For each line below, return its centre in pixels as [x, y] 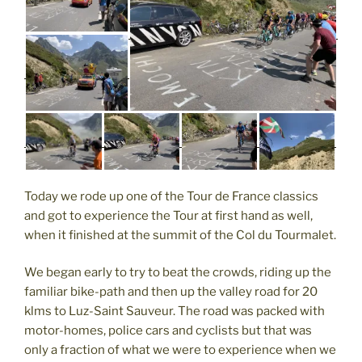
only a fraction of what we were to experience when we [180, 350]
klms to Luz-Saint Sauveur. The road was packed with [175, 311]
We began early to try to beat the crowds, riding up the [178, 273]
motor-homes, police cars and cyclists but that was [168, 331]
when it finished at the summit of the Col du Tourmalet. [180, 235]
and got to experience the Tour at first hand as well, [168, 215]
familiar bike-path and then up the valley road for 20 [171, 292]
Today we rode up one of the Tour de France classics [171, 196]
